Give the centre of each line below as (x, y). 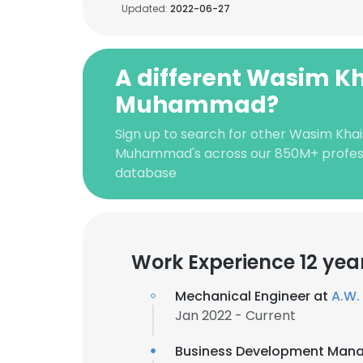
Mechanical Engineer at (253, 296)
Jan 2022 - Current (235, 316)
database (146, 173)
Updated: (146, 9)
